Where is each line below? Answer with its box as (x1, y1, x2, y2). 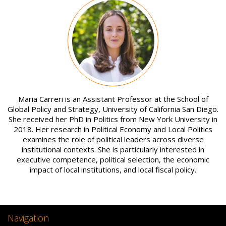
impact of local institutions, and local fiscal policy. (30, 164, 196, 175)
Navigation (8, 212, 49, 224)
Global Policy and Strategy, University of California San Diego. (8, 104, 218, 115)
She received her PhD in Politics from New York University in (9, 114, 217, 125)
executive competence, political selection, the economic (17, 154, 209, 165)
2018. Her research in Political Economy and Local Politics (14, 124, 212, 135)
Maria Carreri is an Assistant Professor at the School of (18, 94, 208, 104)
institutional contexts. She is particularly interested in (22, 144, 204, 155)
